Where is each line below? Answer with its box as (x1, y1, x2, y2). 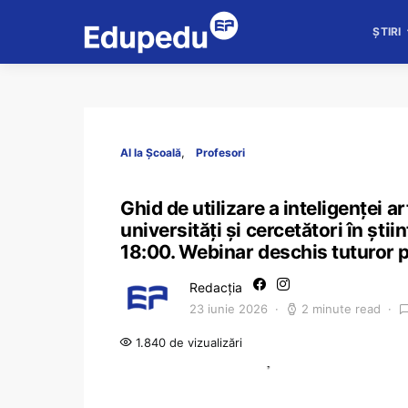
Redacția (189, 280, 242, 295)
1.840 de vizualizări (132, 335, 242, 350)
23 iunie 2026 (189, 301, 268, 316)
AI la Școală (120, 146, 181, 159)
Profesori (196, 146, 245, 159)
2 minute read (301, 301, 381, 316)
